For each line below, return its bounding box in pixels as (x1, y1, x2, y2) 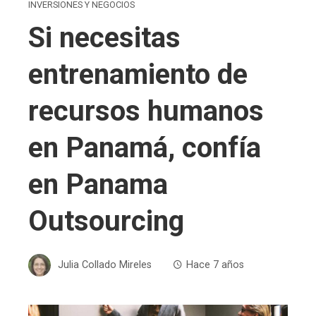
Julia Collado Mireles (58, 258, 152, 271)
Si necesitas (28, 20, 181, 54)
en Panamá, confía (28, 130, 261, 164)
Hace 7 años (186, 258, 244, 271)
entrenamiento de (28, 57, 248, 91)
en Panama (28, 167, 168, 201)
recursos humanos (28, 94, 264, 128)
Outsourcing (28, 204, 184, 238)
